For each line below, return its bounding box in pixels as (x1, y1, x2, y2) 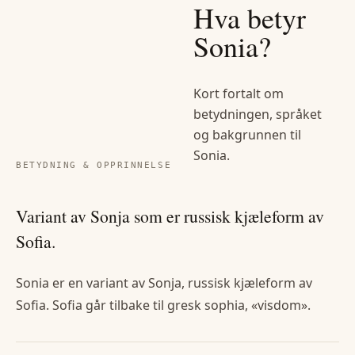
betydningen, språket (193, 105, 322, 124)
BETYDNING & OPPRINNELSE (16, 159, 172, 170)
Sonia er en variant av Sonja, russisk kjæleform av (16, 274, 312, 292)
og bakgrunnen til (193, 126, 301, 144)
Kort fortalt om (193, 85, 284, 103)
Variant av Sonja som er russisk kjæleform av (16, 204, 324, 228)
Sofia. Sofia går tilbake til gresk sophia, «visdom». (16, 296, 311, 315)
